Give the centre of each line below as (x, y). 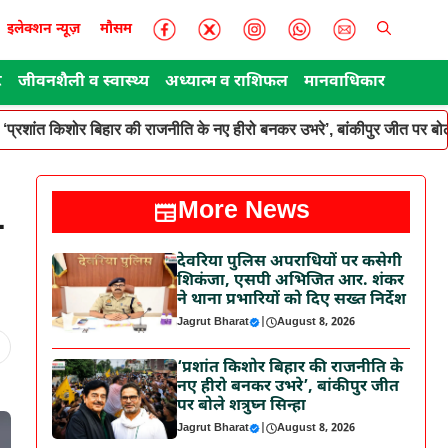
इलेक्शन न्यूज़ (43, 29)
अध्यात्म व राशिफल (226, 82)
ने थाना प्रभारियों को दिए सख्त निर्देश (292, 300)
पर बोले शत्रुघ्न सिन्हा (242, 406)
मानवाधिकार (344, 82)
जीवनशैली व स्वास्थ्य (83, 82)
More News (243, 212)
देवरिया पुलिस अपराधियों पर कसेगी (290, 262)
